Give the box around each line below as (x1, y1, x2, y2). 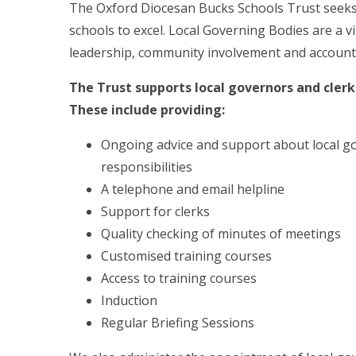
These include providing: (69, 100, 225, 118)
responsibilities (101, 157, 192, 176)
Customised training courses (101, 246, 272, 265)
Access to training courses (101, 269, 257, 287)
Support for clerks (101, 202, 210, 220)
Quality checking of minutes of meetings (101, 224, 341, 242)
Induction (101, 291, 157, 309)
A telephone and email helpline (101, 180, 284, 198)
